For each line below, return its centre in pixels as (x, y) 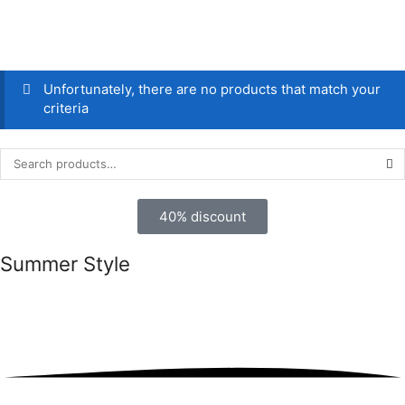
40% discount (202, 216)
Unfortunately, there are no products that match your (212, 90)
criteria (66, 109)
